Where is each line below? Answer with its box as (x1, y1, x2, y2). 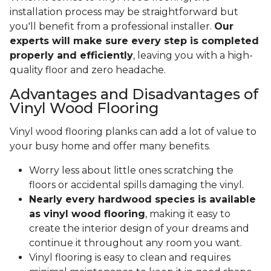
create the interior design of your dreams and (29, 223, 249, 235)
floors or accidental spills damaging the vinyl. (29, 179, 246, 191)
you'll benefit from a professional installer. (10, 21, 214, 33)
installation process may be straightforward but (10, 6, 238, 18)
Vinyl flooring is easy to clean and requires (29, 252, 230, 264)
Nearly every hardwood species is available (29, 194, 256, 206)
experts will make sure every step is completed (10, 35, 259, 47)
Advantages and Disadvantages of (10, 85, 258, 103)
